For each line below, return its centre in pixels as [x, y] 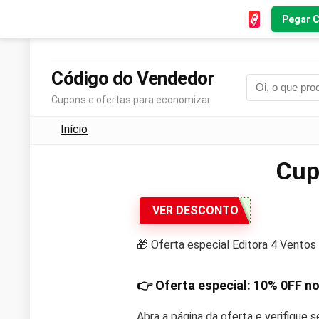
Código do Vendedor [133, 78]
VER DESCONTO [195, 211]
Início [74, 129]
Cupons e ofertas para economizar [131, 100]
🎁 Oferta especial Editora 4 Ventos [226, 244]
